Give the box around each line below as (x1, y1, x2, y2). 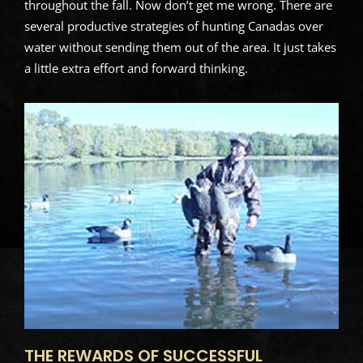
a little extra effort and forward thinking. (23, 59, 248, 76)
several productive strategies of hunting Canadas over (23, 17, 323, 34)
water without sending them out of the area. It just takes (23, 38, 336, 55)
